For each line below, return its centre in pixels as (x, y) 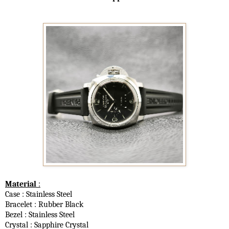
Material (22, 184)
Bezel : (17, 214)
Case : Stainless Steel (39, 194)
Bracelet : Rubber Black (44, 204)
